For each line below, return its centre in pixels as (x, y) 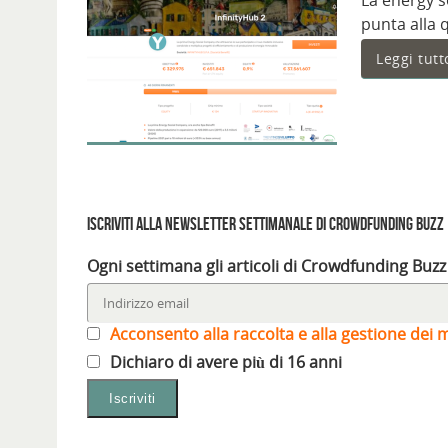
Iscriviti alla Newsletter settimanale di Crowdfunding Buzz (265, 224)
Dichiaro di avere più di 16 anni (224, 362)
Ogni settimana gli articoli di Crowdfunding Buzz (266, 266)
